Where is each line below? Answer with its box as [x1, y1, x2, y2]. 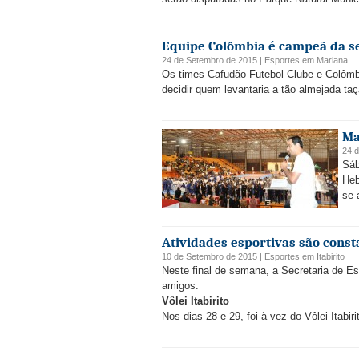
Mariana [317, 55, 348, 65]
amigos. [162, 280, 199, 292]
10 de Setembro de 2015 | [162, 252, 264, 261]
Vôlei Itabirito [162, 295, 229, 307]
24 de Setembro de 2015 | [162, 55, 264, 65]
